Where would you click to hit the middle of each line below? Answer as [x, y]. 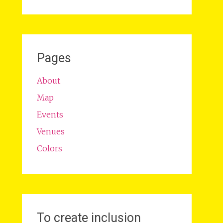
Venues [51, 131]
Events [50, 114]
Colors [49, 148]
